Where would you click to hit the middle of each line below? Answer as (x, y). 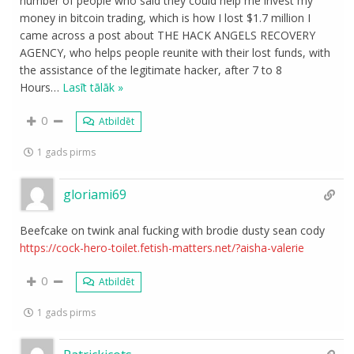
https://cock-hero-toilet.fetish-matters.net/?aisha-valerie (162, 248)
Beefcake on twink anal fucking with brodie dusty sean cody (173, 230)
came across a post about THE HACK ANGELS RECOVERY (168, 35)
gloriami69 (95, 194)
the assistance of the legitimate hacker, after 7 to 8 (151, 70)
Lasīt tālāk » (93, 87)
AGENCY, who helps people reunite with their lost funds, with (175, 53)
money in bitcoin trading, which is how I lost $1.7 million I (166, 18)
